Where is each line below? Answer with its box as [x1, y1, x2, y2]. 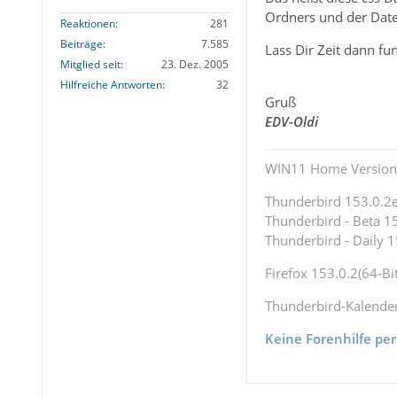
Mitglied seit [59, 57, 121, 73]
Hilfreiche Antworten [59, 77, 162, 93]
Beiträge [59, 36, 103, 52]
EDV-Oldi [264, 113, 318, 131]
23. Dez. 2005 [160, 57, 229, 73]
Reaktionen [59, 16, 115, 32]
